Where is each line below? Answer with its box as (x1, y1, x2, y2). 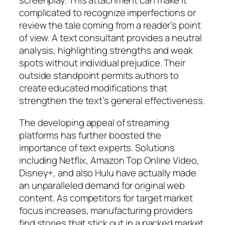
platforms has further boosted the (19, 128, 161, 142)
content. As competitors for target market (19, 191, 193, 204)
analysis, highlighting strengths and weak (19, 44, 193, 57)
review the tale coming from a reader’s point (19, 19, 201, 32)
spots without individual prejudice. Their (19, 56, 185, 70)
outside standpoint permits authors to (19, 69, 179, 82)
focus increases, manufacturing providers (19, 203, 193, 217)
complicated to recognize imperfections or (19, 6, 196, 20)
